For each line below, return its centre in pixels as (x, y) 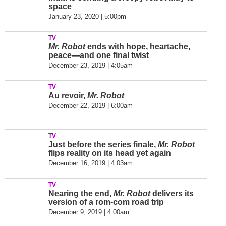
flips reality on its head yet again (110, 153)
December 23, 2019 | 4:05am (91, 65)
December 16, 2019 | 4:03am (91, 163)
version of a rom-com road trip (106, 202)
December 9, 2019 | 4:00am (89, 212)
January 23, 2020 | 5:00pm (87, 16)
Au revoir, (68, 96)
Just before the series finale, (103, 145)
